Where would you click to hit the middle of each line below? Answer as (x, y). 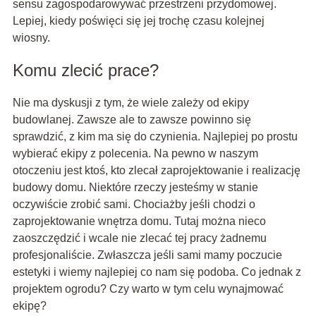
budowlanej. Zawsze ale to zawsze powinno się (132, 119)
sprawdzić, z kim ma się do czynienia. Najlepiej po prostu (155, 136)
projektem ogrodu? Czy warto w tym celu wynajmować (148, 288)
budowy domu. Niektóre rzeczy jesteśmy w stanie (135, 187)
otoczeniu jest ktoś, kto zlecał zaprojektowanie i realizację (156, 170)
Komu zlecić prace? (85, 70)
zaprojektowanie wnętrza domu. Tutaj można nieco (139, 221)
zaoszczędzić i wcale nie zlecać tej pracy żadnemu (139, 238)
